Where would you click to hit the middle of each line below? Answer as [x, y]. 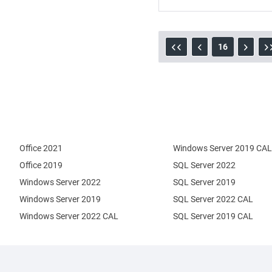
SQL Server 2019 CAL [213, 216]
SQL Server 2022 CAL [213, 199]
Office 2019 [41, 165]
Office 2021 [41, 148]
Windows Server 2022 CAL [69, 216]
